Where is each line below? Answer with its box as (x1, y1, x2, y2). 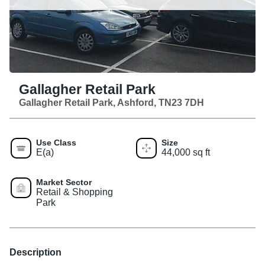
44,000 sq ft (161, 147, 210, 157)
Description (9, 247, 62, 257)
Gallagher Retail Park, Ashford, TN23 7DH (19, 97, 204, 108)
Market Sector (36, 177, 92, 187)
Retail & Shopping (36, 186, 113, 197)
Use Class (36, 137, 76, 147)
